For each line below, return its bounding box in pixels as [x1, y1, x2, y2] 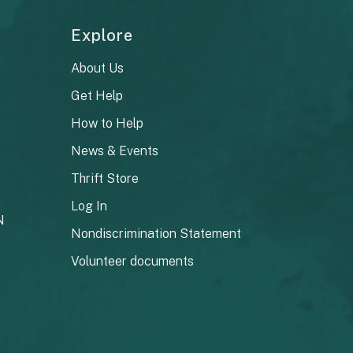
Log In [71, 198, 108, 214]
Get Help [71, 87, 124, 103]
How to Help [71, 115, 144, 131]
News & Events [71, 143, 159, 158]
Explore [71, 25, 134, 45]
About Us [71, 60, 124, 76]
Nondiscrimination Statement [71, 225, 242, 241]
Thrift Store [71, 170, 139, 186]
